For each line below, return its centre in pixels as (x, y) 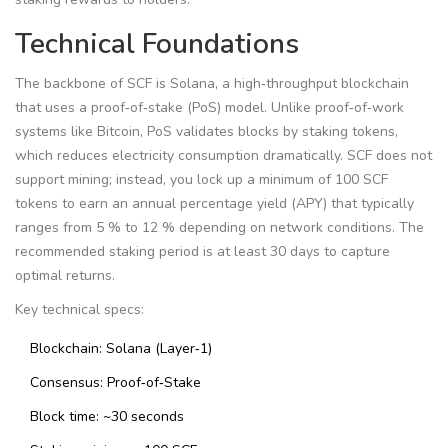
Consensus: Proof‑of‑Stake (115, 383)
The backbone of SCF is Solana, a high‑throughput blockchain (212, 84)
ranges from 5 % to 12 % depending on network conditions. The (219, 228)
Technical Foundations (157, 44)
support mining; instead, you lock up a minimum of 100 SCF (201, 180)
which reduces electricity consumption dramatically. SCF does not (223, 156)
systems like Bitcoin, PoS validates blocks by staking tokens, (206, 132)
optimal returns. (65, 276)
